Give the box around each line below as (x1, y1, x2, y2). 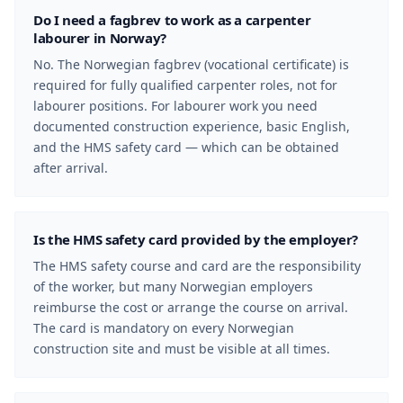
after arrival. (33, 159, 108, 176)
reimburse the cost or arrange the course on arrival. (33, 299, 348, 316)
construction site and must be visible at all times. (33, 340, 330, 357)
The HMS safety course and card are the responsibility (33, 257, 361, 274)
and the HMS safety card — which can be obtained (33, 139, 339, 156)
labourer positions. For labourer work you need (33, 97, 318, 114)
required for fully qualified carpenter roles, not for (33, 76, 337, 94)
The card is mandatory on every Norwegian (33, 319, 294, 336)
